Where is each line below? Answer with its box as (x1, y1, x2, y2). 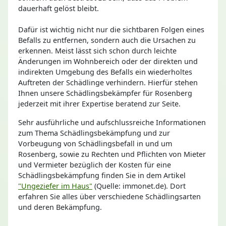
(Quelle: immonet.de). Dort (92, 181, 186, 191)
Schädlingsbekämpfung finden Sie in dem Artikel (18, 170, 186, 180)
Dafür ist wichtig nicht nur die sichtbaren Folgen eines (18, 24, 204, 34)
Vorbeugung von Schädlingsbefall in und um (18, 138, 172, 148)
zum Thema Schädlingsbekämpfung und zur (18, 128, 170, 138)
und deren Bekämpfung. (18, 202, 102, 212)
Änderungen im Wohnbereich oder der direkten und (18, 56, 198, 66)
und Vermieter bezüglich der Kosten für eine (18, 159, 171, 169)
